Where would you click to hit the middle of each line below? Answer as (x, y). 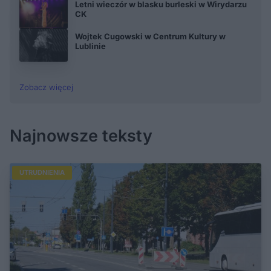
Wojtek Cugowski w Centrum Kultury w (150, 37)
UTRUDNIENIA (42, 172)
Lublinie (90, 46)
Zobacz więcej (46, 87)
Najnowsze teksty (81, 135)
